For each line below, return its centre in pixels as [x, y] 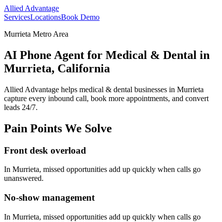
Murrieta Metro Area [36, 34]
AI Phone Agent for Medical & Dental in [107, 55]
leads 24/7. [21, 107]
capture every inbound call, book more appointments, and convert [106, 98]
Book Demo [80, 17]
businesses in [155, 89]
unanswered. [24, 178]
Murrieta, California [57, 68]
